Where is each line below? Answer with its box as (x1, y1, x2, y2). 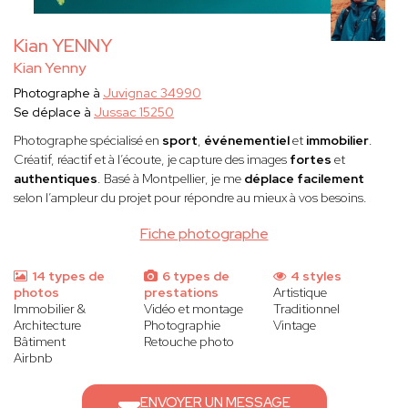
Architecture (14, 317, 81, 334)
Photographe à (14, 85, 103, 102)
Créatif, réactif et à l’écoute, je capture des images (14, 151, 290, 168)
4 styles (288, 268, 342, 285)
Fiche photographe (139, 224, 269, 244)
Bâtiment (14, 333, 66, 351)
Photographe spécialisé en (14, 132, 162, 149)
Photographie (143, 317, 220, 334)
